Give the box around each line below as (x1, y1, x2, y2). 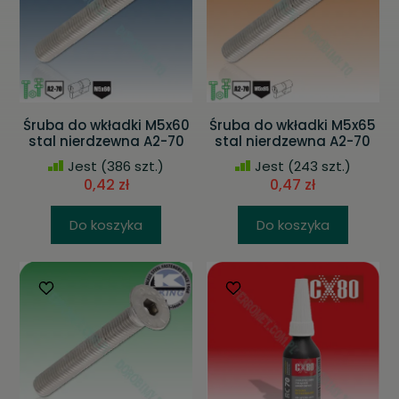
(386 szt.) (97, 157, 165, 175)
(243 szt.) (283, 157, 351, 175)
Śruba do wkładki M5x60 (22, 116, 190, 134)
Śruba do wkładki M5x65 (209, 116, 377, 134)
